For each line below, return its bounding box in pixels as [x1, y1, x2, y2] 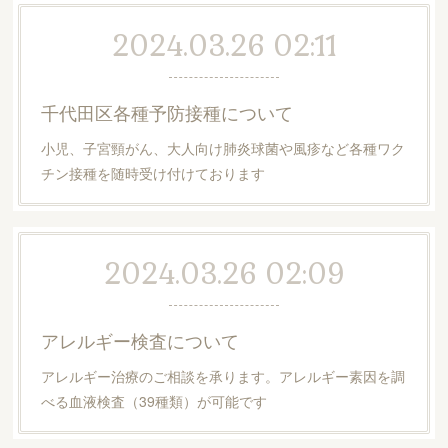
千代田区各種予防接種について [40, 99, 293, 125]
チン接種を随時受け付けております [40, 163, 265, 183]
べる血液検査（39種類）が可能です [40, 391, 267, 411]
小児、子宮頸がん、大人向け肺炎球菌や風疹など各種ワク [40, 138, 405, 158]
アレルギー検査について [40, 327, 239, 353]
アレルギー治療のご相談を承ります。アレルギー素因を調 [40, 366, 405, 386]
